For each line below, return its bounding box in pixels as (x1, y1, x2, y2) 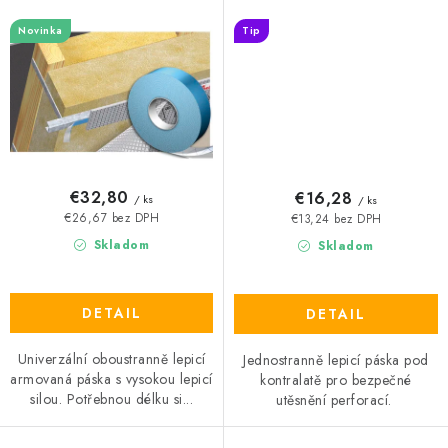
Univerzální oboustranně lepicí (17, 349, 206, 370)
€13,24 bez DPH (290, 210, 382, 227)
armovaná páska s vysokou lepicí (10, 369, 213, 390)
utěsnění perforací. (276, 390, 396, 411)
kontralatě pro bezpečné (260, 370, 412, 391)
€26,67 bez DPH (64, 209, 159, 226)
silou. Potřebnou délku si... (30, 389, 193, 410)
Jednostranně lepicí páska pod (243, 350, 429, 371)
